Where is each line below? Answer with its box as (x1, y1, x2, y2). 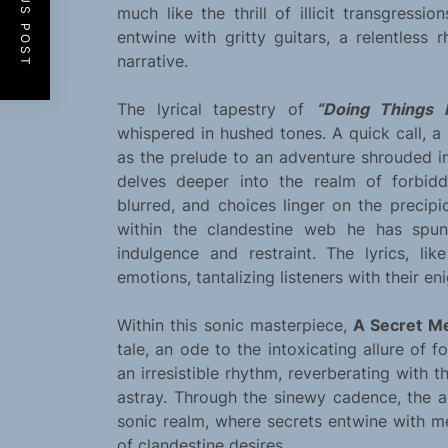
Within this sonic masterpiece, (117, 315, 354, 336)
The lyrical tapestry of (117, 99, 316, 120)
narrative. (117, 51, 188, 72)
